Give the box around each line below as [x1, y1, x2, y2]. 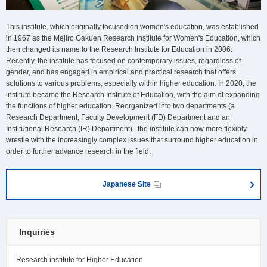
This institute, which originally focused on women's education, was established [6, 23, 259, 32]
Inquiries [19, 227, 55, 237]
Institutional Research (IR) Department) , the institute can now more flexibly [6, 125, 247, 133]
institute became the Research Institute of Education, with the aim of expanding [6, 91, 260, 100]
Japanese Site [103, 180, 153, 189]
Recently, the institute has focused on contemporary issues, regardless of [6, 57, 241, 66]
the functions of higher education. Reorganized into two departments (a [6, 102, 235, 111]
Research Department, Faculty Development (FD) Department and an [6, 113, 230, 122]
